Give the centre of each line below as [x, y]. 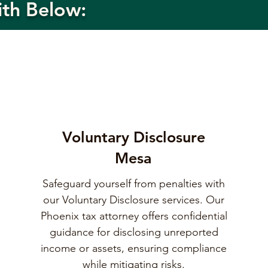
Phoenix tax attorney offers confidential [134, 216]
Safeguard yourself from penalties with [134, 184]
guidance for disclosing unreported [134, 232]
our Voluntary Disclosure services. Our [134, 200]
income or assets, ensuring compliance [134, 248]
